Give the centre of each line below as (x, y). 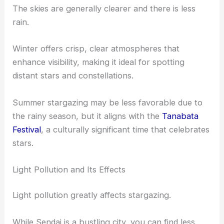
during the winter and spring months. (84, 61)
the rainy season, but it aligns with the (87, 194)
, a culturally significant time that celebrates (125, 208)
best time (87, 47)
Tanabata (180, 194)
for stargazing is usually (153, 47)
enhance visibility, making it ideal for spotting (99, 141)
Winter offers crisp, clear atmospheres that (96, 127)
